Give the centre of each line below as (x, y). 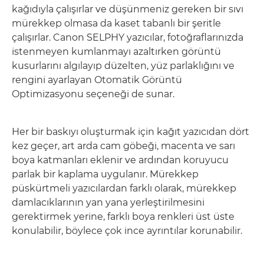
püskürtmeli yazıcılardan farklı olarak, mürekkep (124, 188)
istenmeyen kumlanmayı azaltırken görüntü (116, 52)
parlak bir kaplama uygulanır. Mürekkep (105, 174)
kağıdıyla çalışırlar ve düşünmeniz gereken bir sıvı (128, 9)
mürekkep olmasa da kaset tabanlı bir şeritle (116, 23)
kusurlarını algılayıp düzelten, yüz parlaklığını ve (123, 66)
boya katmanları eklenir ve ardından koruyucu (120, 160)
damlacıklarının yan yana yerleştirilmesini (108, 202)
